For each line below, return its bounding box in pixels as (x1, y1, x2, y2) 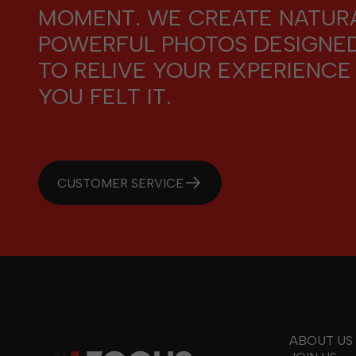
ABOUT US (288, 333, 353, 348)
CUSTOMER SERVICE (57, 175, 184, 191)
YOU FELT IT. (38, 83, 172, 110)
